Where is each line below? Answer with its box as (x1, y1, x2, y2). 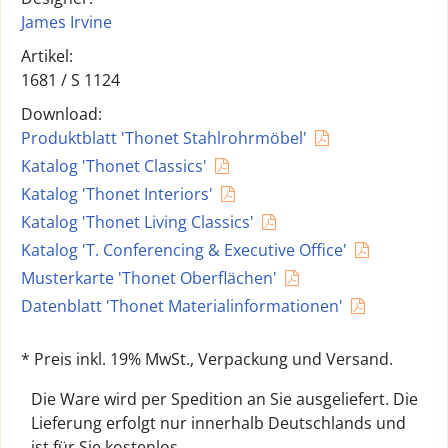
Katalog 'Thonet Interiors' (21, 183, 213, 205)
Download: (21, 103, 102, 125)
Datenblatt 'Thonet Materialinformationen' (21, 295, 343, 317)
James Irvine (21, 11, 112, 33)
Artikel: (21, 45, 73, 67)
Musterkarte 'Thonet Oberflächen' (21, 267, 277, 289)
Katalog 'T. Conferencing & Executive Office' (21, 239, 347, 261)
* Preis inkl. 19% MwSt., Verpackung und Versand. (21, 348, 393, 370)
